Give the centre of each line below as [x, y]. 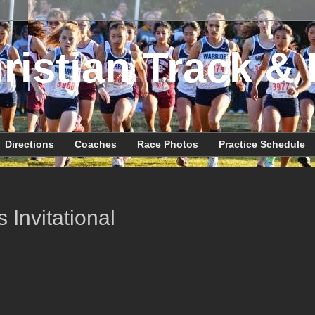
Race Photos [168, 144]
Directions [30, 144]
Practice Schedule [262, 144]
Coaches [96, 144]
